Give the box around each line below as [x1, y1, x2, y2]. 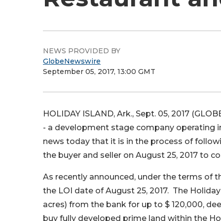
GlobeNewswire [43, 57, 101, 66]
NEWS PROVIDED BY [43, 46, 120, 55]
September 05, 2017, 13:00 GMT [43, 67, 155, 76]
